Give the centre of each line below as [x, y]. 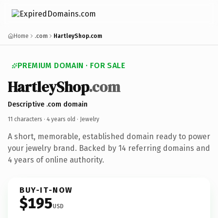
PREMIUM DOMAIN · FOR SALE [71, 65]
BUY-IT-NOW [46, 190]
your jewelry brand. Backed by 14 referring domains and [109, 148]
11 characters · [27, 119]
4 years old [61, 119]
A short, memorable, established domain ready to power [109, 136]
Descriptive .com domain [48, 104]
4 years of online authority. [56, 160]
